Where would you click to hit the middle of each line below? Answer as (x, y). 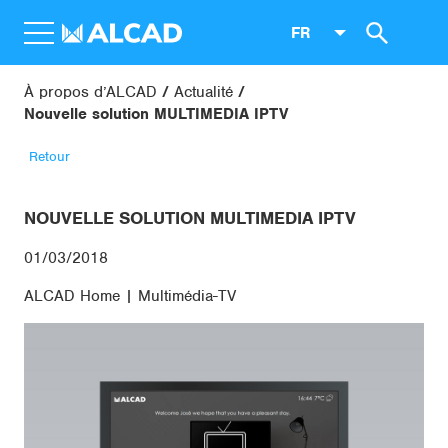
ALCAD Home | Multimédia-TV (130, 296)
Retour (49, 156)
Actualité (203, 92)
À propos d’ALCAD (90, 92)
